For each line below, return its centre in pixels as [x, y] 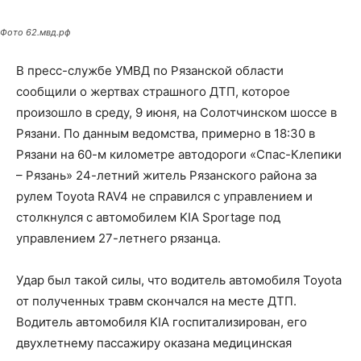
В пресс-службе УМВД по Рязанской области [150, 71]
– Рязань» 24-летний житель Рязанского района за [166, 176]
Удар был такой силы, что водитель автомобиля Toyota [179, 280]
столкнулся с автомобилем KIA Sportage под [148, 218]
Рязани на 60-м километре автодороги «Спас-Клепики [179, 155]
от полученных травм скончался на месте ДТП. [156, 301]
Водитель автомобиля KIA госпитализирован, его [162, 322]
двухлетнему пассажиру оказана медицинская [154, 343]
